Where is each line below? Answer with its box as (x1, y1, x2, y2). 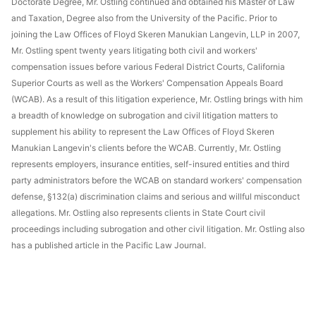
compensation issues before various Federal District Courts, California (11, 61, 285, 73)
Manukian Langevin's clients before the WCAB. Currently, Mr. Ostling (11, 142, 281, 154)
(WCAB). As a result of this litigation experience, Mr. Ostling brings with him (11, 94, 303, 105)
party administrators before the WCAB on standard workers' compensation (11, 175, 302, 186)
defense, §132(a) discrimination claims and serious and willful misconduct (11, 191, 300, 202)
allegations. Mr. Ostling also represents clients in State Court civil (11, 207, 265, 219)
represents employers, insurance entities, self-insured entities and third (11, 159, 289, 170)
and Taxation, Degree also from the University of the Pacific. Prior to (11, 13, 277, 24)
